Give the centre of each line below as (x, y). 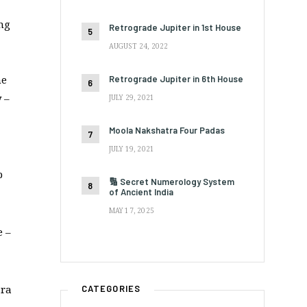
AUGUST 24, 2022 (138, 46)
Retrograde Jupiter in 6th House (176, 78)
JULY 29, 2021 (132, 97)
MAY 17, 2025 (132, 210)
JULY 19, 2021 (132, 148)
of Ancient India (141, 192)
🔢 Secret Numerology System (171, 181)
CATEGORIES (111, 288)
